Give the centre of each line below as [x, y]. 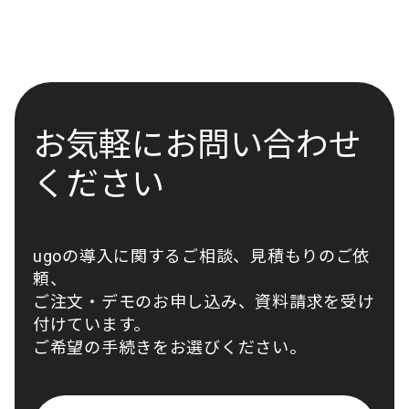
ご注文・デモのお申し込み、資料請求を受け [204, 301]
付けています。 [92, 324]
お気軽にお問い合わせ [197, 145]
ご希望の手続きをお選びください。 [170, 347]
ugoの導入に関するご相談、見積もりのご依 [202, 256]
